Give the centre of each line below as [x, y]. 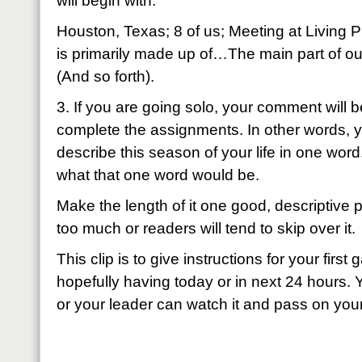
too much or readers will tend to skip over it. [206, 228]
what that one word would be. [158, 175]
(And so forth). [105, 76]
